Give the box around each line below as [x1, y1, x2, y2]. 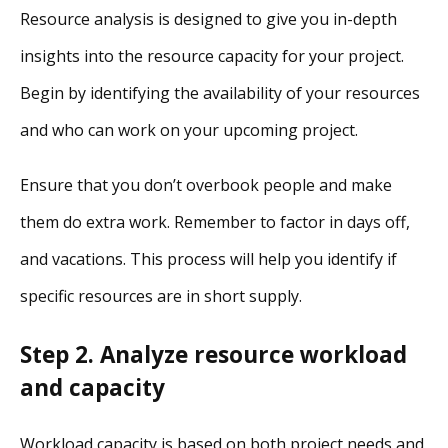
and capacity [20, 371, 165, 403]
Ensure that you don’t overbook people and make [20, 174, 392, 197]
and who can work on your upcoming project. [20, 119, 358, 142]
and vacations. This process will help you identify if [20, 248, 397, 271]
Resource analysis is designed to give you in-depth [20, 8, 397, 31]
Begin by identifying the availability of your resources [20, 82, 420, 105]
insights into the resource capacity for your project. [20, 45, 404, 68]
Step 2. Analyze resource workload [20, 338, 407, 370]
